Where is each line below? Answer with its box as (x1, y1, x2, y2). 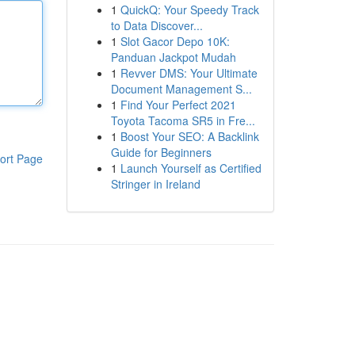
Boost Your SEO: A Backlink (120, 128, 259, 144)
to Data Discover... (110, 17, 203, 33)
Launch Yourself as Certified (120, 160, 261, 176)
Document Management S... (110, 81, 252, 97)
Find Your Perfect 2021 (120, 97, 236, 113)
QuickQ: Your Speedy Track (120, 2, 259, 17)
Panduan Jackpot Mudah (110, 49, 236, 65)
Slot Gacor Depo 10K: (120, 33, 230, 49)
